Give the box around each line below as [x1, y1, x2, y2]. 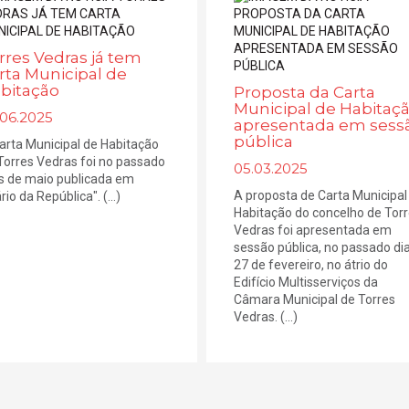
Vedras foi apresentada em [234, 223, 393, 237]
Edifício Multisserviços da [234, 275, 379, 289]
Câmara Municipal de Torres [234, 292, 396, 307]
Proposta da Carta [234, 83, 376, 101]
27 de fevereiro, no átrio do [234, 257, 389, 272]
